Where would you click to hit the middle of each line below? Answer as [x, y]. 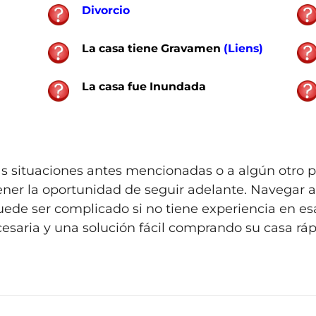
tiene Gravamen [174, 48]
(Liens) [243, 48]
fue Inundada [165, 86]
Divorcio [105, 10]
